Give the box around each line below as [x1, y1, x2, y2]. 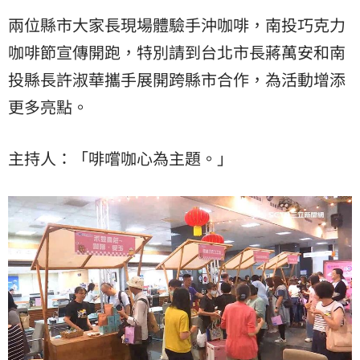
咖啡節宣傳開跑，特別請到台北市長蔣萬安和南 [8, 39, 346, 63]
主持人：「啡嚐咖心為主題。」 [8, 145, 233, 170]
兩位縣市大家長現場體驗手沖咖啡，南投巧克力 [8, 12, 346, 36]
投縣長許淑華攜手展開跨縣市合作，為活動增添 [8, 67, 346, 91]
